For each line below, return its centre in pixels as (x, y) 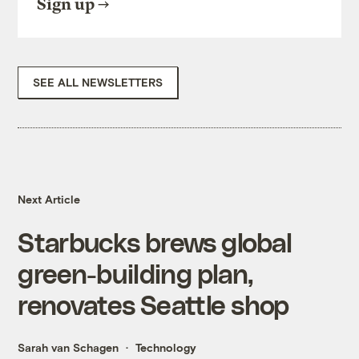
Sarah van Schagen (69, 348)
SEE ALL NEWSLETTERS (98, 83)
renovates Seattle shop (153, 305)
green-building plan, (135, 273)
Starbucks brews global (155, 242)
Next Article (49, 200)
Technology (166, 348)
